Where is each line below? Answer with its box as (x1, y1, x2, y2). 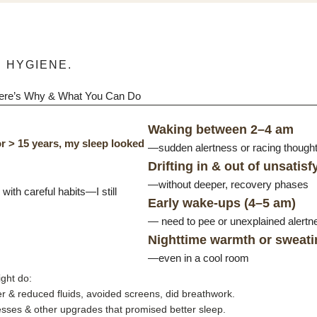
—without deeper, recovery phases (147, 178, 309, 190)
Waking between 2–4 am (147, 122, 294, 137)
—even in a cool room (147, 252, 249, 264)
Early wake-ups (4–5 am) (147, 196, 296, 210)
